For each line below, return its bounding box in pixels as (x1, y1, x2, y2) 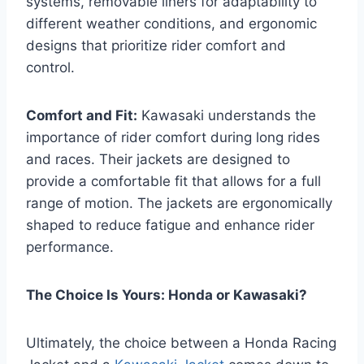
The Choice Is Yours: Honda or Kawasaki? (26, 287, 307, 304)
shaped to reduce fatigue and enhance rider (26, 217, 314, 234)
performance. (26, 239, 114, 256)
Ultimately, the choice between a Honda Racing (26, 335, 336, 352)
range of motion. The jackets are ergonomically (26, 195, 332, 212)
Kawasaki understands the (137, 107, 316, 124)
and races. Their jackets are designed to (26, 151, 290, 168)
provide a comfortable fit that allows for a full (26, 173, 321, 190)
